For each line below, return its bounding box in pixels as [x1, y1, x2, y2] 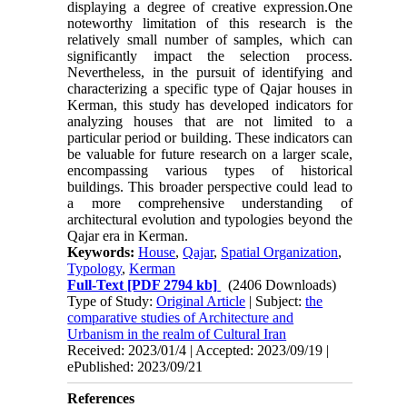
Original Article [156, 293, 246, 310]
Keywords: [67, 244, 139, 261]
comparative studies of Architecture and [67, 310, 294, 326]
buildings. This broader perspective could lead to [67, 179, 352, 195]
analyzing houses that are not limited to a [67, 114, 352, 130]
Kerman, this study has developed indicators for [67, 97, 352, 114]
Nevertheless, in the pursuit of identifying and [67, 65, 352, 81]
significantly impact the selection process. [67, 48, 352, 65]
